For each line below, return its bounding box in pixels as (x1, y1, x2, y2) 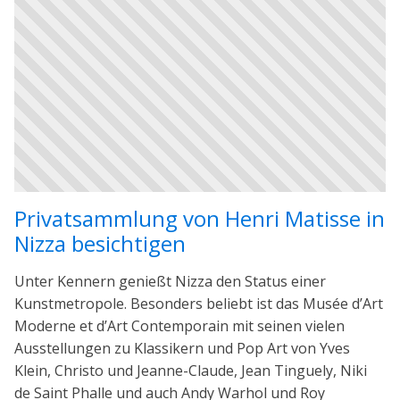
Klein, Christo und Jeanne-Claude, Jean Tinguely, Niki (14, 360, 367, 380)
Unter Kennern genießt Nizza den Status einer (14, 271, 326, 291)
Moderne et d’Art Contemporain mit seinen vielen (14, 315, 345, 336)
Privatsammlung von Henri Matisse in (14, 203, 385, 233)
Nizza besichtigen (14, 228, 186, 258)
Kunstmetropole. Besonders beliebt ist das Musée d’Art (14, 293, 383, 313)
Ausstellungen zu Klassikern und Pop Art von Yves (14, 337, 350, 358)
